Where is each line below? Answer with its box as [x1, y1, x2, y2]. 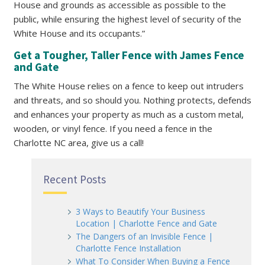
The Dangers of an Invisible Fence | [76, 231, 213, 242]
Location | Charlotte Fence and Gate [76, 218, 217, 229]
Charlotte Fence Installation [76, 243, 181, 254]
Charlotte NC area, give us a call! [14, 137, 144, 148]
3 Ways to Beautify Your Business [76, 206, 205, 217]
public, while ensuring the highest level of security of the [14, 13, 241, 25]
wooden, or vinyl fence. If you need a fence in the [14, 122, 212, 134]
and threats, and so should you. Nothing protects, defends [14, 94, 251, 106]
